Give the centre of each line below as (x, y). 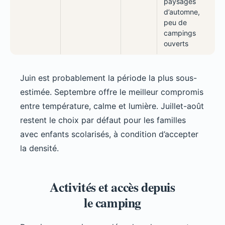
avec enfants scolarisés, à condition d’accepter (109, 134)
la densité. (39, 148)
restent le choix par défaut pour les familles (103, 120)
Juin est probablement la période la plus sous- (108, 78)
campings (180, 33)
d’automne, (182, 12)
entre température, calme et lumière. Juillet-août (112, 106)
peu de (175, 22)
